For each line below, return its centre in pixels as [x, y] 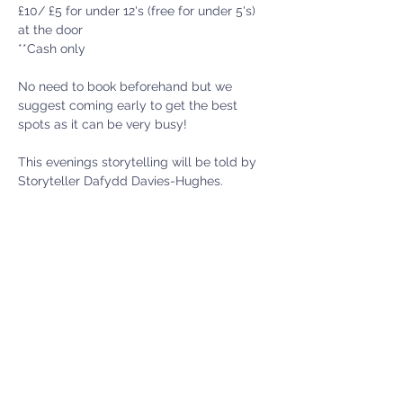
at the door [50, 30]
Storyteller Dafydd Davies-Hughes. [121, 181]
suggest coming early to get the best [130, 106]
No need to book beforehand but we [127, 87]
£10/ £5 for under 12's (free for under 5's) [139, 11]
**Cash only [54, 49]
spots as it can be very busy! [104, 125]
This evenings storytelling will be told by [139, 162]
